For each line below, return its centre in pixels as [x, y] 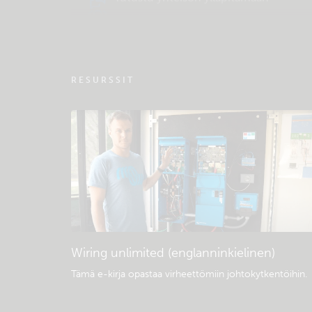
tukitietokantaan [157, 18]
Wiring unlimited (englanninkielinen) [173, 253]
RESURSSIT [103, 80]
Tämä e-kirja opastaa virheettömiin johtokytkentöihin [188, 274]
